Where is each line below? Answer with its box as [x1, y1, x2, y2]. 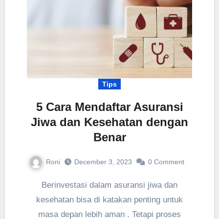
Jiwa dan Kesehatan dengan [31, 115, 188, 129]
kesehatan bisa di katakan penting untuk [36, 195, 183, 205]
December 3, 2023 [74, 158, 132, 166]
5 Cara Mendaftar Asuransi [36, 100, 183, 113]
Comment [153, 158, 184, 166]
